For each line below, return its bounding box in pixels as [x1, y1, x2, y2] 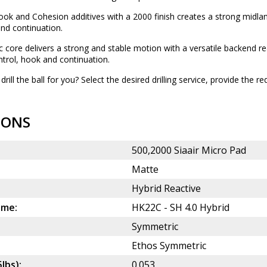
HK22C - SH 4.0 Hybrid [132, 201, 229, 215]
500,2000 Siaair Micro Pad [132, 144, 246, 157]
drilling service [152, 74, 206, 86]
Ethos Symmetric [132, 239, 206, 253]
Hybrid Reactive [132, 182, 201, 195]
